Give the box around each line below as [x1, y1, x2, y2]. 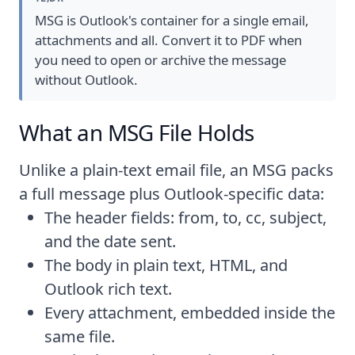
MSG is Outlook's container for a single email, [35, 10, 309, 29]
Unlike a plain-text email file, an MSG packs [19, 158, 334, 181]
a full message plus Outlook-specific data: [19, 182, 324, 204]
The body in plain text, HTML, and [44, 254, 288, 276]
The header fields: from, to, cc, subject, [44, 206, 326, 228]
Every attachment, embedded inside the [44, 301, 335, 323]
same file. [44, 325, 115, 347]
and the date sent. [44, 230, 176, 252]
